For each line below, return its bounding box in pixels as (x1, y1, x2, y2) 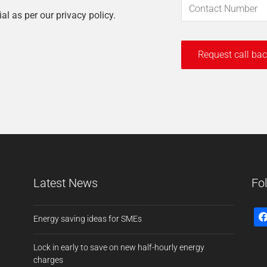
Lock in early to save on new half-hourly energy (33, 243, 204, 252)
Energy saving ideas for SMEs (33, 214, 142, 223)
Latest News (33, 176, 98, 190)
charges (33, 255, 63, 265)
